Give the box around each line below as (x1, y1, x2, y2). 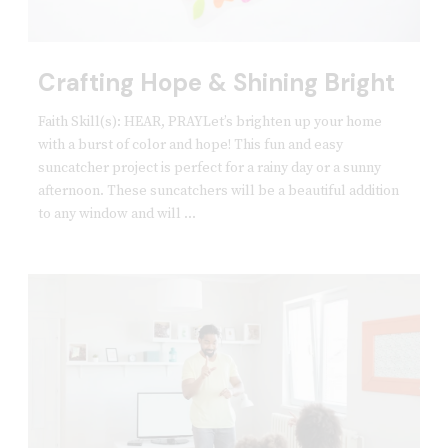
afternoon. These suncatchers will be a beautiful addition (37, 181, 399, 200)
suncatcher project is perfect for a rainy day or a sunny (37, 158, 381, 177)
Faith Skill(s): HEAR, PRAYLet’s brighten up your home (37, 112, 382, 131)
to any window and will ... (37, 204, 196, 223)
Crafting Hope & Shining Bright (37, 66, 395, 98)
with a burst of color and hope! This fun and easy (37, 135, 343, 154)
